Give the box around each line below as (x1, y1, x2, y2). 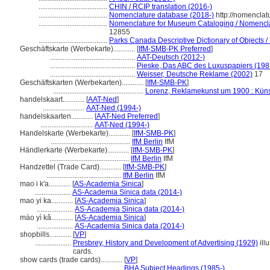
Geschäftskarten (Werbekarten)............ (20, 78, 145, 87)
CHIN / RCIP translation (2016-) (109, 2, 212, 11)
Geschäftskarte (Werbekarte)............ (20, 45, 137, 53)
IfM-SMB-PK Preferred (139, 45, 211, 53)
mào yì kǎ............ (20, 213, 75, 222)
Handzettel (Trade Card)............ (20, 163, 123, 171)
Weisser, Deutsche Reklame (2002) (137, 70, 253, 78)
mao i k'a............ (20, 180, 72, 188)
